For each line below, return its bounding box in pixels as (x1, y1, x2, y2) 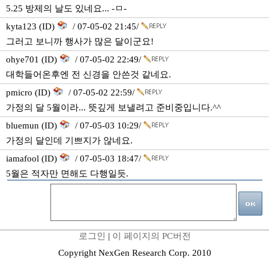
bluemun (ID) (6, 121, 59, 130)
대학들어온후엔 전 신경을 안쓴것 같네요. (6, 70, 171, 79)
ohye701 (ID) (6, 55, 59, 64)
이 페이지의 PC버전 (112, 231, 191, 241)
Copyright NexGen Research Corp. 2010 (58, 248, 211, 258)
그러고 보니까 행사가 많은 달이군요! (6, 37, 154, 46)
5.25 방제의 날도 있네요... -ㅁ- (6, 4, 127, 13)
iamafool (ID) (6, 154, 59, 163)
